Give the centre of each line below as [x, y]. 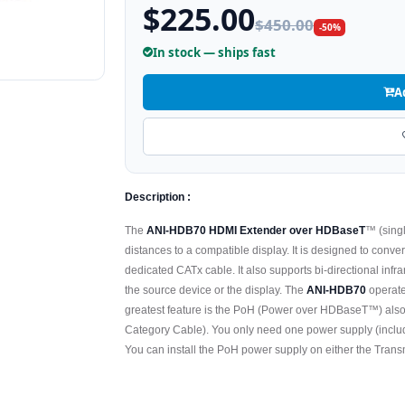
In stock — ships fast [215, 52]
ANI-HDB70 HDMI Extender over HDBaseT [256, 230]
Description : [158, 197]
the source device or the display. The [216, 290]
